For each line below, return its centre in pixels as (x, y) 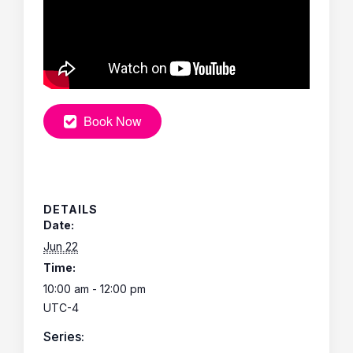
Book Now (113, 121)
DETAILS (71, 209)
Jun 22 (61, 246)
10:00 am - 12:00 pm (95, 288)
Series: (64, 336)
